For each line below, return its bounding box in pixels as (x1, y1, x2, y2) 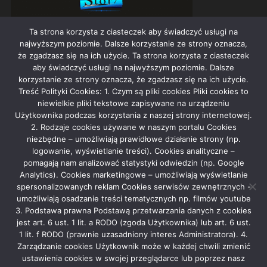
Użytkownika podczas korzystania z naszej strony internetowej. (15, 110, 252, 120)
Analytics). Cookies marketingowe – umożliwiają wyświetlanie (19, 170, 248, 179)
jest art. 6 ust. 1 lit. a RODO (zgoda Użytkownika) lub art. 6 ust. (16, 218, 251, 227)
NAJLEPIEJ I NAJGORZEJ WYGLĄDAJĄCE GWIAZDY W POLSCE (11, 104, 251, 114)
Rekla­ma (10, 172, 44, 182)
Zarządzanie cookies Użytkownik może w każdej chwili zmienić (17, 241, 250, 251)
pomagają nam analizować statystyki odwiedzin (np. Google (23, 158, 244, 167)
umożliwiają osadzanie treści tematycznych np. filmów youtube (16, 194, 251, 203)
